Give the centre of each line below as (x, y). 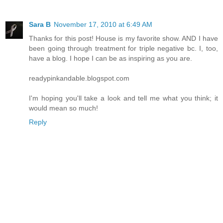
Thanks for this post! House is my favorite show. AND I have (123, 39)
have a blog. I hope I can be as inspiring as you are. (111, 58)
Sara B (40, 25)
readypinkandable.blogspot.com (79, 78)
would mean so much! (63, 108)
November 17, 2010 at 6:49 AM (103, 25)
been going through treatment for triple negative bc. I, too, (123, 49)
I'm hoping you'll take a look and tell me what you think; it (123, 98)
